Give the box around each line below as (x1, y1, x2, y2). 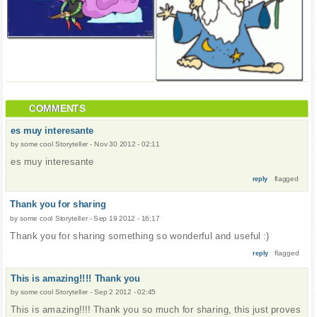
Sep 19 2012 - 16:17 (93, 214, 160, 222)
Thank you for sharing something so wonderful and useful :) (10, 230, 270, 241)
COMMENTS (29, 103, 86, 115)
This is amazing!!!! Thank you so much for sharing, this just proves (11, 304, 301, 315)
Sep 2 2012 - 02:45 (94, 288, 156, 296)
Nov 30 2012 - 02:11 (94, 140, 160, 149)
